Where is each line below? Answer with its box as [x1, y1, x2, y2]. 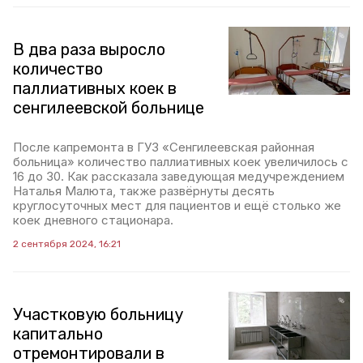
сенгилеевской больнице [13, 98, 204, 117]
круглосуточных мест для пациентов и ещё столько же [13, 198, 341, 213]
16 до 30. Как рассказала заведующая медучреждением [13, 169, 344, 184]
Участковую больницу [13, 305, 183, 324]
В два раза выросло [13, 40, 165, 59]
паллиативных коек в [13, 79, 177, 98]
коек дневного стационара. [13, 212, 173, 228]
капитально [13, 324, 103, 344]
